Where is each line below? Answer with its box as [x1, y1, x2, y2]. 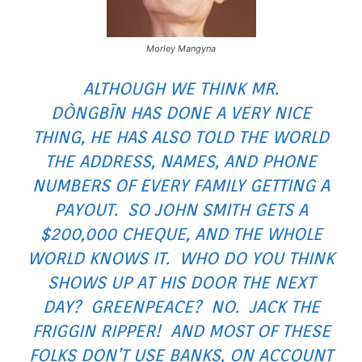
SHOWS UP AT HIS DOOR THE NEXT [47, 271, 315, 293]
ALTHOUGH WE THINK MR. [83, 78, 279, 99]
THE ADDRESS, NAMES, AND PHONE [45, 150, 317, 171]
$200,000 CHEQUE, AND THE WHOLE [40, 223, 322, 244]
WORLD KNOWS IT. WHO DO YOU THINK [27, 247, 335, 268]
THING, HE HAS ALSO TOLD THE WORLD [33, 126, 329, 147]
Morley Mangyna [146, 42, 216, 54]
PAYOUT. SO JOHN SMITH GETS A [54, 199, 308, 220]
